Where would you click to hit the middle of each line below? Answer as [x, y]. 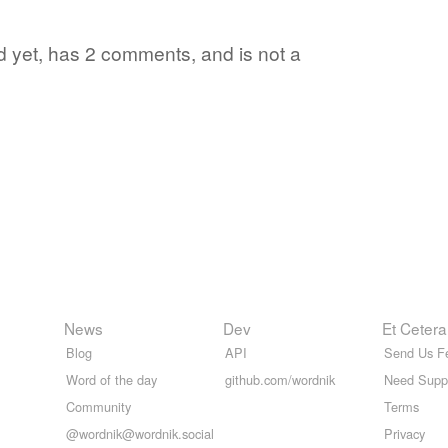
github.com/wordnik [280, 379]
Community [98, 406]
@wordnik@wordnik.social [140, 433]
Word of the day [111, 379]
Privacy [404, 433]
